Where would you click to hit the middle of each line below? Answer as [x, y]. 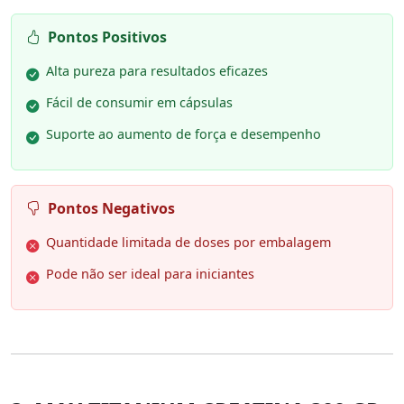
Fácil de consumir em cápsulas [139, 103]
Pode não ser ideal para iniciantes [150, 274]
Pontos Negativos [111, 209]
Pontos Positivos [107, 37]
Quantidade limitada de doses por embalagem [188, 243]
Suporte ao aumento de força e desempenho [184, 134]
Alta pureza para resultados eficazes [157, 71]
